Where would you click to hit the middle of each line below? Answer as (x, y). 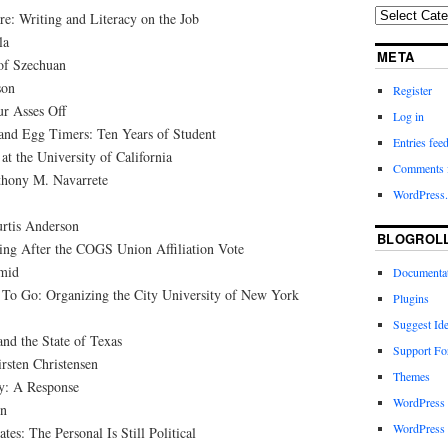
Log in (408, 116)
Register (412, 90)
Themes (411, 376)
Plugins (410, 298)
